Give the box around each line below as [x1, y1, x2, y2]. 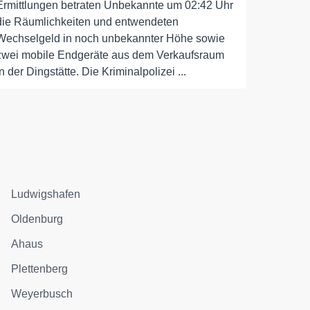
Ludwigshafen [11, 188, 81, 200]
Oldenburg [11, 213, 64, 225]
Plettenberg [11, 263, 69, 275]
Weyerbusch [11, 288, 73, 300]
